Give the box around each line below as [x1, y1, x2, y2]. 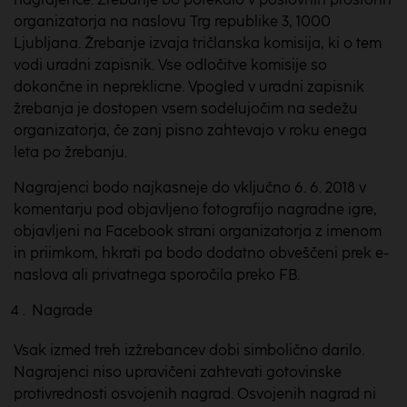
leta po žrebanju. [14, 144, 127, 161]
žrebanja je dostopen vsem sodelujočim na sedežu [14, 100, 358, 117]
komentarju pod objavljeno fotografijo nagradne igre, [14, 201, 377, 218]
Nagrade [32, 302, 93, 319]
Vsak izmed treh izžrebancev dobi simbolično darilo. [14, 342, 364, 359]
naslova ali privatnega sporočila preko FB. [14, 266, 300, 283]
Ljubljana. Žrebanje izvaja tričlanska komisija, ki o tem [14, 35, 382, 52]
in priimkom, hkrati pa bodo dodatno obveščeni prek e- [14, 244, 390, 262]
